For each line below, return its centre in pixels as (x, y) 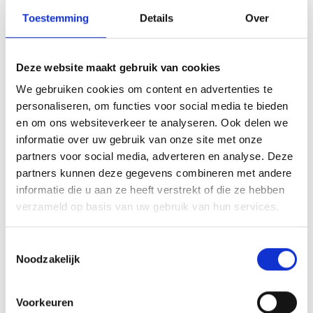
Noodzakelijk (48, 259)
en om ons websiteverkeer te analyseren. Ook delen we (152, 123)
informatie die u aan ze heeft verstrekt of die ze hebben (150, 190)
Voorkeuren (45, 302)
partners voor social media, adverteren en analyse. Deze (155, 156)
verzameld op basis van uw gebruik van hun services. (148, 207)
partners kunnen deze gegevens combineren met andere (154, 173)
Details (156, 17)
